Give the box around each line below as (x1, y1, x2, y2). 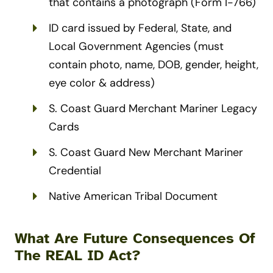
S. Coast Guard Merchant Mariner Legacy (49, 101, 257, 116)
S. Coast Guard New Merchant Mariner (49, 145, 243, 160)
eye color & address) (49, 76, 155, 91)
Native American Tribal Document (49, 189, 218, 204)
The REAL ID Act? (15, 246, 141, 265)
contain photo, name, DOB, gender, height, (49, 57, 258, 73)
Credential (49, 163, 101, 179)
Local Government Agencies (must (49, 39, 224, 54)
